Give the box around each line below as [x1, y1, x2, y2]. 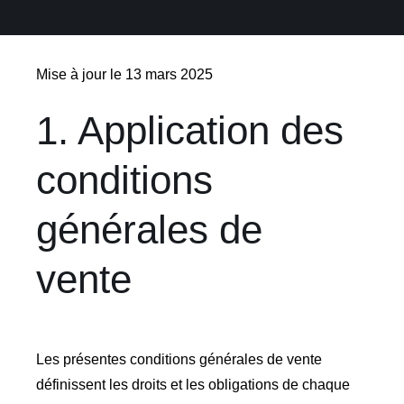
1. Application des [35, 107, 344, 152]
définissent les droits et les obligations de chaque [35, 377, 350, 393]
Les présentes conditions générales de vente [35, 352, 322, 368]
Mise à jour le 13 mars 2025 [35, 66, 213, 82]
